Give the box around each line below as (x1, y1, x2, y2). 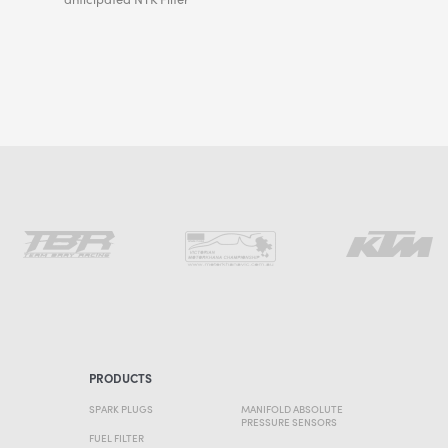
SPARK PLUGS (89, 401, 154, 416)
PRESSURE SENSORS (241, 414, 338, 429)
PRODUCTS (89, 368, 153, 387)
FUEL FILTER (89, 430, 145, 445)
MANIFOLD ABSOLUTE (241, 401, 344, 416)
